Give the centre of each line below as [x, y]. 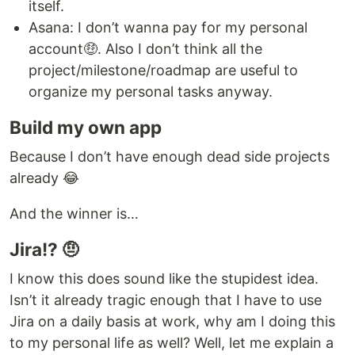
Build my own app [86, 127]
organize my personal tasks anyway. [151, 92]
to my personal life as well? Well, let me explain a [172, 343]
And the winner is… [74, 214]
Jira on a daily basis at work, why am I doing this [172, 321]
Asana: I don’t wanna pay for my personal [168, 27]
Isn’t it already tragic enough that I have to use [166, 300]
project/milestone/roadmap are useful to [163, 70]
